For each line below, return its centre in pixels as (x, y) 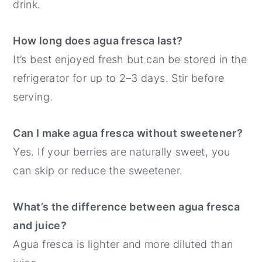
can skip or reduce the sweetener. (98, 171)
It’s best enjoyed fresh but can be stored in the (130, 60)
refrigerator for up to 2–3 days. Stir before (119, 78)
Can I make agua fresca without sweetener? (128, 133)
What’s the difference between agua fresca (127, 207)
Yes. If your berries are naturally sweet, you (122, 152)
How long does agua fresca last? (98, 41)
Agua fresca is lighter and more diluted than (123, 244)
